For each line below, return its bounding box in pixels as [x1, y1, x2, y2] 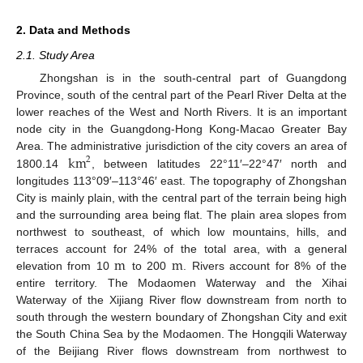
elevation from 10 [16, 258, 115, 272]
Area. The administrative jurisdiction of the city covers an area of [16, 139, 347, 152]
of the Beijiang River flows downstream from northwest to [16, 344, 347, 357]
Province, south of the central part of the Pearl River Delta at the [16, 88, 347, 101]
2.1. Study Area [16, 48, 95, 62]
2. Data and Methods [16, 23, 130, 36]
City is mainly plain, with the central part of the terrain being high [16, 190, 347, 204]
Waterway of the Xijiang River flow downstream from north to [16, 293, 347, 306]
